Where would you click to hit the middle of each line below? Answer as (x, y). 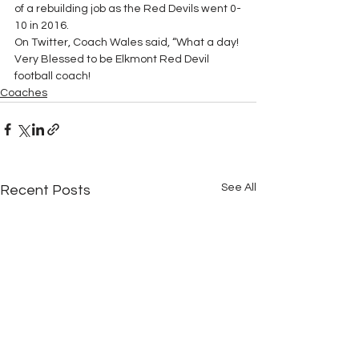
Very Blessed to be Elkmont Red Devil (113, 59)
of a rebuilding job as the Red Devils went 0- (128, 9)
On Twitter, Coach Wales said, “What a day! (128, 42)
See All (239, 188)
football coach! (52, 76)
